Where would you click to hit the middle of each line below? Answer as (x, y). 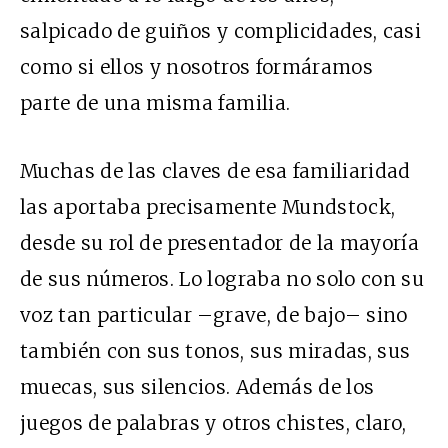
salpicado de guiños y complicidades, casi (221, 30)
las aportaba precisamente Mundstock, (208, 206)
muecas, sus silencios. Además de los (197, 386)
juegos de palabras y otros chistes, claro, (213, 422)
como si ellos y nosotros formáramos (196, 66)
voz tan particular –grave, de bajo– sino (214, 314)
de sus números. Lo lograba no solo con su (222, 278)
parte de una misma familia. (155, 102)
